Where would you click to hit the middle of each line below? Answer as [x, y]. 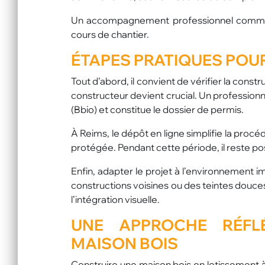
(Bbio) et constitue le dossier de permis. [157, 109]
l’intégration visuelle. [115, 199]
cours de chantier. [110, 34]
